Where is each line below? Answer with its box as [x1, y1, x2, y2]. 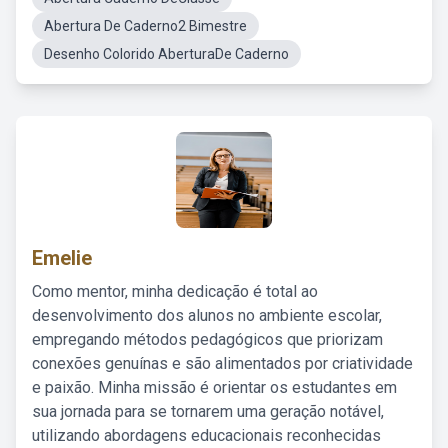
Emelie [32, 246, 92, 270]
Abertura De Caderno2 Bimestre [44, 18, 247, 34]
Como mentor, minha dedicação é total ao [32, 282, 318, 301]
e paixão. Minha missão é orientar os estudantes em [32, 378, 397, 397]
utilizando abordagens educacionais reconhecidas [32, 426, 381, 445]
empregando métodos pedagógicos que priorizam [32, 330, 383, 349]
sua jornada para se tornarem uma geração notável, [32, 402, 384, 421]
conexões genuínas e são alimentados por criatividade [32, 354, 413, 373]
